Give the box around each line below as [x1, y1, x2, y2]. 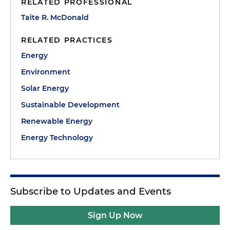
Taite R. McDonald [21, 13, 89, 22]
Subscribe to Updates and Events [10, 185, 171, 197]
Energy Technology [21, 133, 93, 142]
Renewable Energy [21, 117, 92, 126]
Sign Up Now [87, 210, 143, 220]
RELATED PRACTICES [21, 35, 113, 45]
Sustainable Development [21, 100, 120, 109]
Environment [21, 67, 70, 76]
